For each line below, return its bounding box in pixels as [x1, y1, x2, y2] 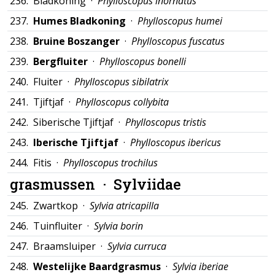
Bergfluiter [33, 55, 88, 68]
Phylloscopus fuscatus [131, 34, 225, 48]
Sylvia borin [94, 219, 143, 233]
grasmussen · [10, 174, 114, 193]
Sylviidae [114, 174, 181, 193]
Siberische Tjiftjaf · [33, 115, 125, 129]
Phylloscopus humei [137, 14, 222, 28]
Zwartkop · [33, 199, 90, 212]
